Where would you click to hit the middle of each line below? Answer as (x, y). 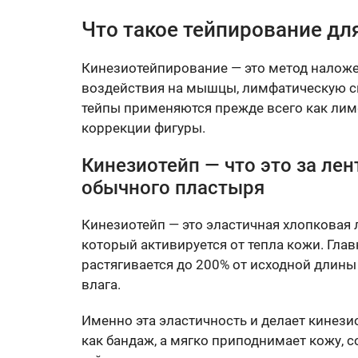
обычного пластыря (173, 188)
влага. (101, 285)
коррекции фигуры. (143, 128)
